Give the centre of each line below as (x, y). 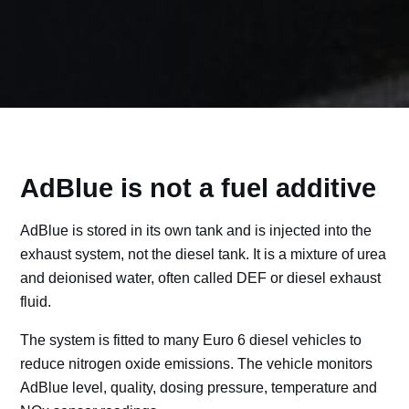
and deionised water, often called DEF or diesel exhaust (200, 278)
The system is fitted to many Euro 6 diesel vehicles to (191, 341)
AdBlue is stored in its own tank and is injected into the (196, 231)
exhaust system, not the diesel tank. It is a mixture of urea (203, 255)
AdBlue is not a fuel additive (198, 189)
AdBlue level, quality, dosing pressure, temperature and (199, 388)
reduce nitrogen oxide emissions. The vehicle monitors (196, 364)
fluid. (36, 302)
